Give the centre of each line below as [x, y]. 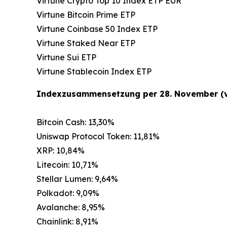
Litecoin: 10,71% [67, 165]
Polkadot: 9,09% [68, 193]
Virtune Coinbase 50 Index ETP [97, 29]
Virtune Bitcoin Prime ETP [86, 15]
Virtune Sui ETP [66, 58]
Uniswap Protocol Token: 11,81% [98, 137]
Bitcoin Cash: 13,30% [75, 122]
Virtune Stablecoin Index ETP [94, 72]
